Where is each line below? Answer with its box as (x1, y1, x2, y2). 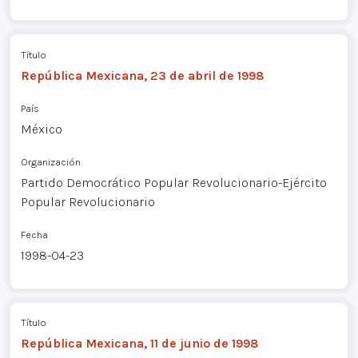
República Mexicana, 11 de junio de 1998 (20, 336, 259, 352)
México (20, 121, 62, 137)
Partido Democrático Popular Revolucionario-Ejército (20, 174, 327, 190)
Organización (20, 155, 81, 168)
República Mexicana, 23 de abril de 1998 (20, 67, 265, 83)
